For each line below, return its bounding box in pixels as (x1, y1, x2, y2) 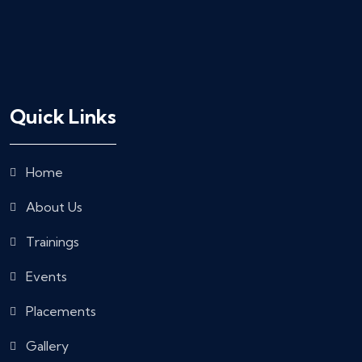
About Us (26, 199, 82, 216)
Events (26, 268, 67, 285)
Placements (26, 303, 96, 320)
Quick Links (10, 104, 116, 129)
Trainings (26, 234, 79, 250)
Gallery (26, 338, 69, 355)
